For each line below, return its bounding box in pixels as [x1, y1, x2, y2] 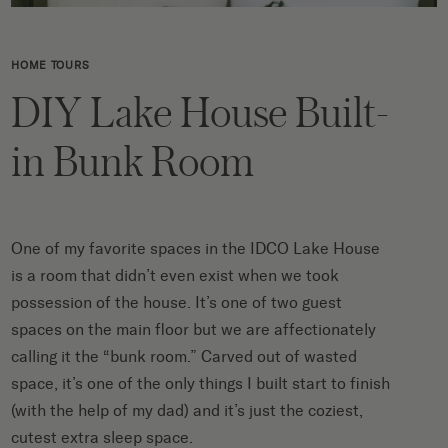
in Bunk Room [11, 131, 255, 189]
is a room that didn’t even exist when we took [11, 265, 340, 285]
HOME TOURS [11, 58, 90, 72]
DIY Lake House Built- [11, 82, 391, 140]
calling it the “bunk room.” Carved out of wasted [11, 346, 358, 366]
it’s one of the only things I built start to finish [62, 373, 391, 393]
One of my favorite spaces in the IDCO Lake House [11, 238, 381, 258]
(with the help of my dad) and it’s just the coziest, [11, 400, 364, 420]
